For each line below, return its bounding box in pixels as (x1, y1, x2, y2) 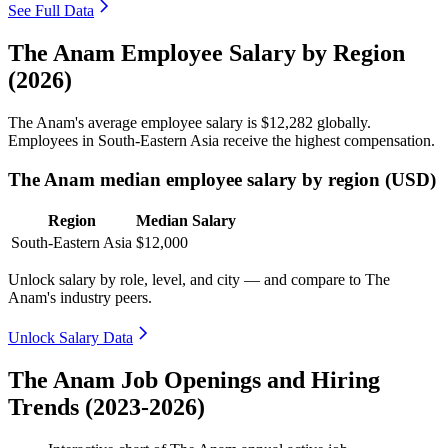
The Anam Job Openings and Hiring (8, 367, 380, 394)
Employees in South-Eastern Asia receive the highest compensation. (8, 131, 435, 149)
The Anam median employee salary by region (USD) (8, 168, 436, 190)
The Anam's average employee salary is (8, 113, 261, 131)
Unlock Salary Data (8, 329, 133, 347)
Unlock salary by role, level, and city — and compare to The (8, 271, 390, 289)
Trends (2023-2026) (8, 394, 205, 421)
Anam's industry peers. (8, 289, 152, 307)
